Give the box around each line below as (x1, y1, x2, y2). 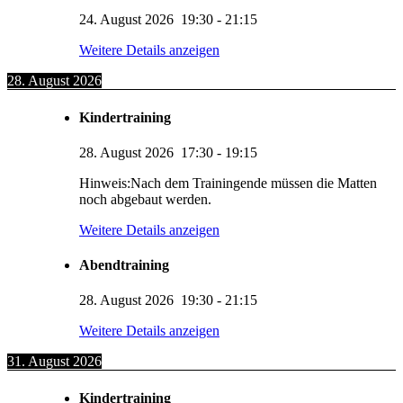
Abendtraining (79, 257, 169, 273)
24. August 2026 (79, 12, 174, 28)
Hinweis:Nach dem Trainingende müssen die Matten (79, 175, 377, 191)
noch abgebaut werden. (79, 191, 211, 207)
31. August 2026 (7, 354, 102, 370)
